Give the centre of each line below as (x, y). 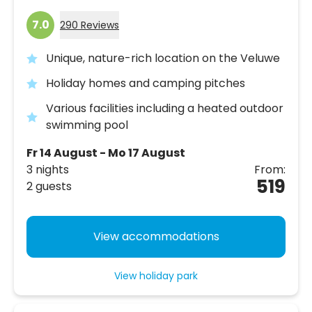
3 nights (48, 169)
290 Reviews (89, 25)
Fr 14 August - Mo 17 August (106, 153)
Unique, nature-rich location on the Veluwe (163, 58)
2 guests (49, 186)
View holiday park (156, 275)
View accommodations (156, 236)
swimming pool (87, 125)
